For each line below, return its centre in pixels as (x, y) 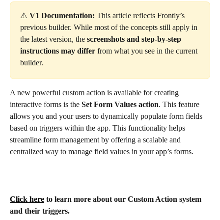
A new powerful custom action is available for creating (95, 93)
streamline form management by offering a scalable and (96, 140)
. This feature (180, 104)
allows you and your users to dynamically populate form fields (107, 116)
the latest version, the (54, 39)
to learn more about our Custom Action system (124, 199)
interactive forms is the (45, 104)
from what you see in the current (147, 51)
